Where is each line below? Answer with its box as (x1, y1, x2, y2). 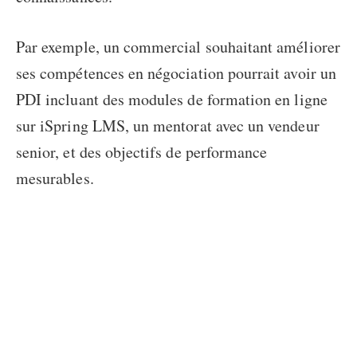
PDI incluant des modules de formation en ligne (16, 88, 328, 110)
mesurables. (16, 167, 94, 189)
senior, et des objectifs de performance (16, 140, 268, 163)
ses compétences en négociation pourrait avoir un (16, 61, 336, 84)
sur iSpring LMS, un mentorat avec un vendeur (16, 114, 320, 136)
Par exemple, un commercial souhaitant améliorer (16, 35, 340, 57)
